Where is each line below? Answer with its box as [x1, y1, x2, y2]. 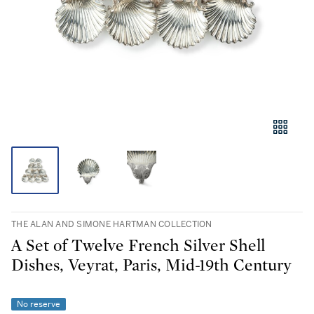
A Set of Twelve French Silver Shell [11, 238, 265, 254]
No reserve [17, 299, 60, 310]
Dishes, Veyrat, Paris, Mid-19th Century [11, 257, 293, 274]
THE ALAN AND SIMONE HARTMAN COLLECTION [11, 219, 212, 230]
